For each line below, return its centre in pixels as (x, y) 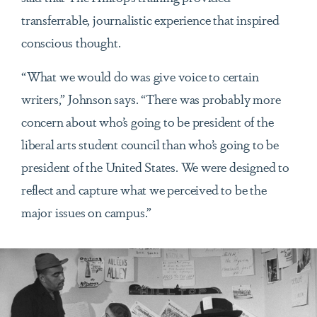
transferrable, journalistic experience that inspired (150, 19)
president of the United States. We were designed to (155, 167)
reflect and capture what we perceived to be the (144, 189)
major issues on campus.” (87, 212)
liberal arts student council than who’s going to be (150, 144)
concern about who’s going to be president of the (148, 121)
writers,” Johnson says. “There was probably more (151, 99)
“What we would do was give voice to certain (140, 76)
